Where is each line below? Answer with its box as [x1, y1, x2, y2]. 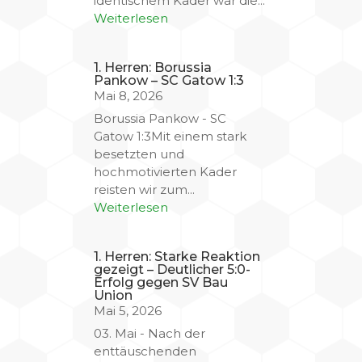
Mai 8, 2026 [94, 88, 163, 104]
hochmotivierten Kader [94, 164, 238, 180]
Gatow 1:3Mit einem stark [94, 128, 247, 145]
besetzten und [94, 146, 185, 162]
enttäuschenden [94, 343, 197, 360]
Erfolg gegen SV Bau [94, 275, 229, 291]
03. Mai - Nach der [94, 326, 206, 342]
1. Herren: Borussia [94, 60, 213, 76]
